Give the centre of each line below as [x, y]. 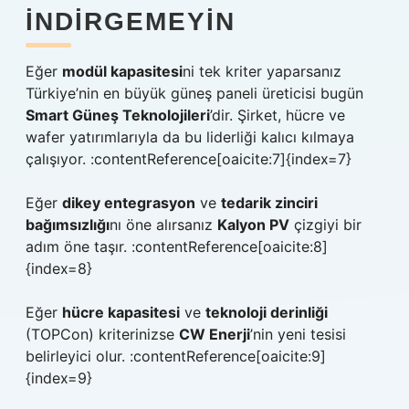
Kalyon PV [253, 225]
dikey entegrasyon [129, 203]
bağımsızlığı [68, 225]
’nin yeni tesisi [298, 334]
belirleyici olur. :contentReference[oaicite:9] [176, 356]
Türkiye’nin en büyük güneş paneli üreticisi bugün [194, 93]
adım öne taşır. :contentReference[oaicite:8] [177, 246]
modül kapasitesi [122, 71]
